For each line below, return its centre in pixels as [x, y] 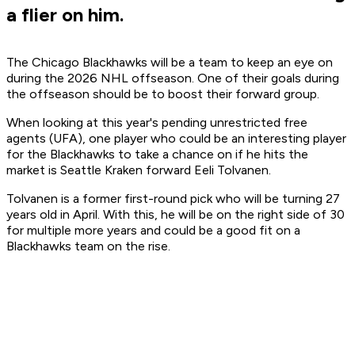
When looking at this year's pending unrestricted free [157, 123]
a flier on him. [65, 15]
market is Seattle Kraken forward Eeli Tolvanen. [140, 170]
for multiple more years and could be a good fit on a [153, 231]
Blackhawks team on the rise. [90, 246]
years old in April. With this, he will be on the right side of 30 [176, 215]
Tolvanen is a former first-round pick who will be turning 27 [173, 199]
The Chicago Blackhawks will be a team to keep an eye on [170, 63]
